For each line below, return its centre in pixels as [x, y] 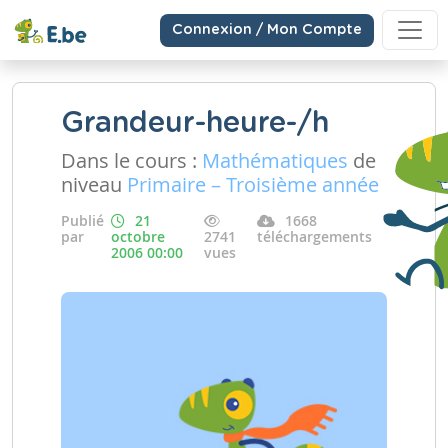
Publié [82, 220]
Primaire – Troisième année [253, 184]
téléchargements [314, 236]
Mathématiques [275, 160]
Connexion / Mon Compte [267, 29]
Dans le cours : [131, 160]
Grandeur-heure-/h [195, 123]
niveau [94, 184]
